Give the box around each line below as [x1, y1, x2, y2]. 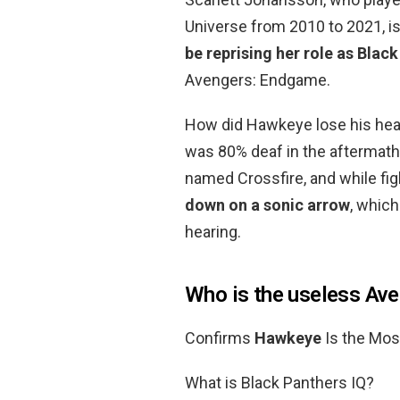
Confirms [185, 329, 254, 348]
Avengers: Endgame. [185, 71, 330, 90]
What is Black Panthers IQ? [185, 373, 374, 393]
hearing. [185, 222, 241, 242]
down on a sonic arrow [185, 196, 350, 215]
